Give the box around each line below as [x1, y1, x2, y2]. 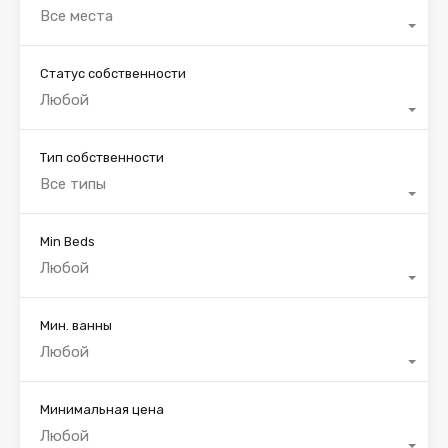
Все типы [40, 174, 106, 193]
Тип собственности [40, 149, 164, 165]
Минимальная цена [40, 401, 164, 417]
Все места [40, 6, 113, 25]
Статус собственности [40, 65, 186, 81]
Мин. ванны [40, 317, 112, 333]
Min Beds [40, 233, 95, 249]
